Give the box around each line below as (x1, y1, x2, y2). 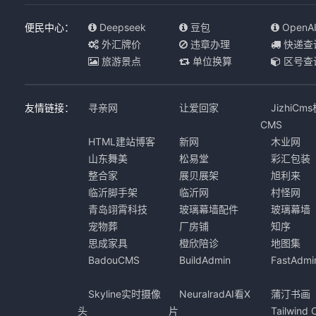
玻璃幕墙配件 (179, 203, 239, 215)
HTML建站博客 (87, 135, 155, 147)
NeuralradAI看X (179, 288, 251, 300)
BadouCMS (87, 254, 140, 266)
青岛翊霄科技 (87, 203, 147, 215)
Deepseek (96, 21, 146, 33)
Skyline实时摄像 (87, 288, 161, 300)
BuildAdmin (179, 254, 231, 266)
